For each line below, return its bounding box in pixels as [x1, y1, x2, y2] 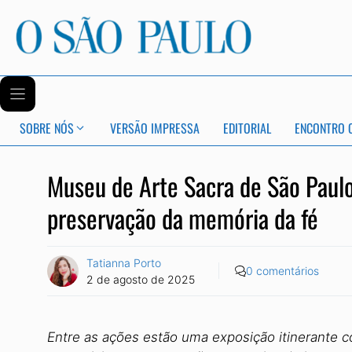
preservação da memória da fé [47, 198, 318, 236]
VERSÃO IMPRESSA [110, 119, 200, 138]
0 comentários [246, 264, 319, 278]
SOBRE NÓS [20, 119, 74, 138]
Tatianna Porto [86, 255, 161, 269]
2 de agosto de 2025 [86, 272, 195, 286]
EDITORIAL [223, 119, 271, 138]
